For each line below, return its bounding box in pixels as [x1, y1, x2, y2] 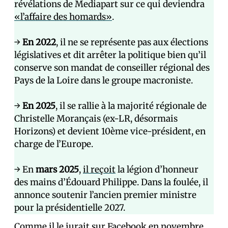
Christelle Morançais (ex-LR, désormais [14, 113, 178, 125]
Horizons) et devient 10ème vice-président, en [14, 126, 206, 137]
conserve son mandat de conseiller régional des [14, 62, 210, 74]
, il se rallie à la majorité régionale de [55, 100, 207, 112]
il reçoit [83, 164, 116, 176]
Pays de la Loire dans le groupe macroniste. [14, 75, 193, 87]
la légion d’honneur [116, 164, 198, 176]
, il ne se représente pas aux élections [56, 37, 208, 48]
